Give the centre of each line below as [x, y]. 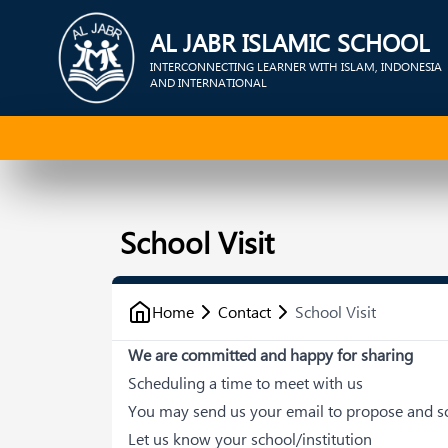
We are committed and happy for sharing [274, 354]
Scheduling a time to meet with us [245, 382]
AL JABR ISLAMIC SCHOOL [289, 42]
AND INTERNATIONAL [208, 82]
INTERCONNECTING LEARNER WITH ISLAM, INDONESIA [295, 66]
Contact [244, 311]
